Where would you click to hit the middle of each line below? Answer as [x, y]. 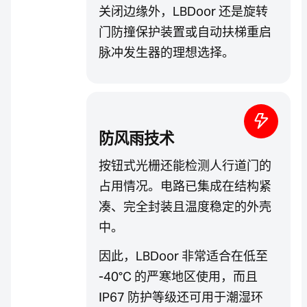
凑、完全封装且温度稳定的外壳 [185, 207]
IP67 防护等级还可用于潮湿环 [181, 297]
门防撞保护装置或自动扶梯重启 [185, 32]
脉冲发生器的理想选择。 [167, 53]
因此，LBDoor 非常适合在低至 [183, 256]
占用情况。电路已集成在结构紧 [185, 186]
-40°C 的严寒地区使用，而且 [178, 277]
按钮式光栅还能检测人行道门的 [185, 166]
